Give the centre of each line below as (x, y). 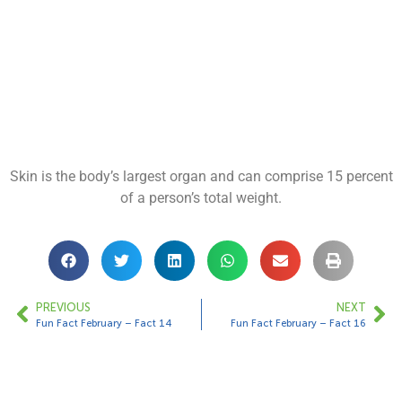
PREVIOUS (63, 307)
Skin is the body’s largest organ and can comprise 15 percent (201, 177)
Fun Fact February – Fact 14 (104, 323)
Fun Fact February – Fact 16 (298, 323)
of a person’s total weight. (201, 198)
